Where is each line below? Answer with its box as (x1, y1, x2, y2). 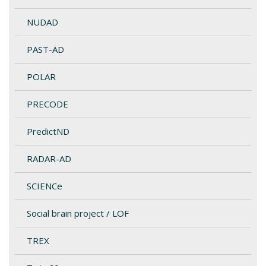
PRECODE (27, 98, 68, 110)
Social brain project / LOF (27, 207, 129, 219)
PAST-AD (27, 43, 64, 55)
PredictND (27, 125, 69, 137)
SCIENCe (27, 180, 62, 192)
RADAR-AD (27, 153, 71, 164)
